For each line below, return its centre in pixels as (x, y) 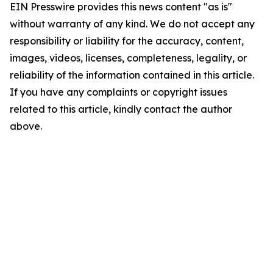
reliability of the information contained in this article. (132, 75)
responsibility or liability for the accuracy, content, (127, 41)
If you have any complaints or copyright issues (119, 92)
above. (26, 126)
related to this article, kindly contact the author (121, 109)
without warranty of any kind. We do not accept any (132, 24)
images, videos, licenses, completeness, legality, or (128, 58)
